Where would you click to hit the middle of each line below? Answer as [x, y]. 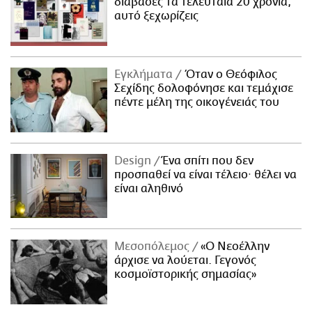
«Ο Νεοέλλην [234, 247]
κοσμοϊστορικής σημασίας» [186, 275]
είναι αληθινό [149, 188]
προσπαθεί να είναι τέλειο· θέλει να [206, 174]
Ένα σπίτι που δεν [207, 161]
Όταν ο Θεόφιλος [229, 74]
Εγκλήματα [145, 74]
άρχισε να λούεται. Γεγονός [186, 261]
